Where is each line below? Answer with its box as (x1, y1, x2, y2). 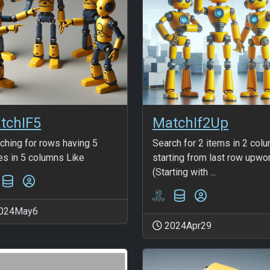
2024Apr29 (162, 219, 212, 231)
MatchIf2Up (152, 114, 228, 131)
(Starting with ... (152, 166, 216, 178)
